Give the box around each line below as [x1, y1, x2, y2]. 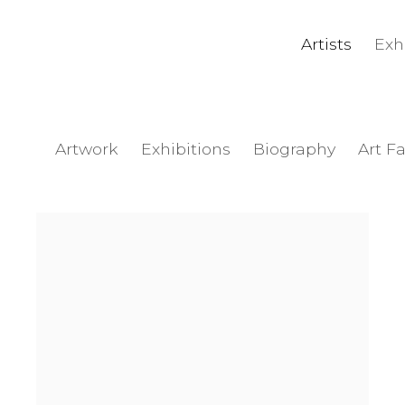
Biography [253, 139, 335, 159]
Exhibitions [141, 139, 231, 159]
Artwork [55, 139, 118, 159]
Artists [300, 34, 352, 54]
